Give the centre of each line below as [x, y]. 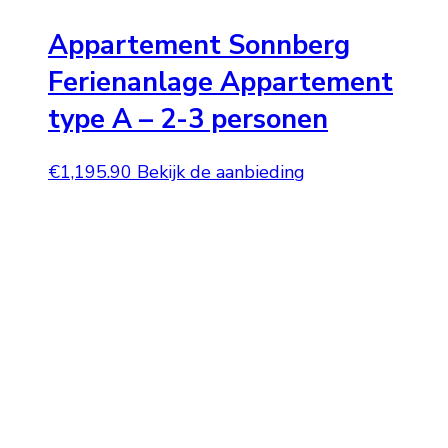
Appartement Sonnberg [199, 45]
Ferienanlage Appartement [220, 82]
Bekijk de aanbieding [221, 172]
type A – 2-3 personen [188, 119]
